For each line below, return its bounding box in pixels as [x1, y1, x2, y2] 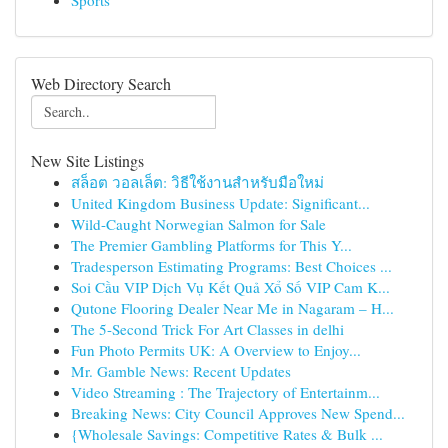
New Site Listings [31, 150, 144, 171]
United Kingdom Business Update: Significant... [71, 193, 370, 213]
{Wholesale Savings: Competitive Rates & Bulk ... [71, 424, 383, 444]
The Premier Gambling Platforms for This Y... [71, 235, 352, 255]
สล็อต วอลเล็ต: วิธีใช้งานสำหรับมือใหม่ [71, 172, 324, 192]
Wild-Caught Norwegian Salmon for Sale [71, 214, 326, 234]
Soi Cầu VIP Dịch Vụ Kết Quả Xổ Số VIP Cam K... [71, 277, 390, 297]
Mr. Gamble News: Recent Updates [71, 361, 291, 381]
